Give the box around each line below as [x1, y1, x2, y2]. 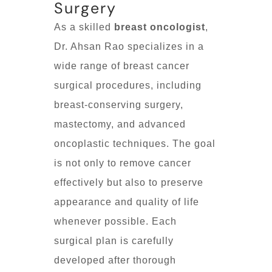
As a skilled [54, 21, 114, 32]
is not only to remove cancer [54, 157, 191, 168]
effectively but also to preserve [54, 177, 203, 188]
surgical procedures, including [54, 80, 202, 90]
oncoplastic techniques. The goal [54, 138, 216, 149]
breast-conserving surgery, [54, 99, 183, 110]
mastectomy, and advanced [54, 118, 186, 129]
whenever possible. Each [54, 216, 177, 226]
